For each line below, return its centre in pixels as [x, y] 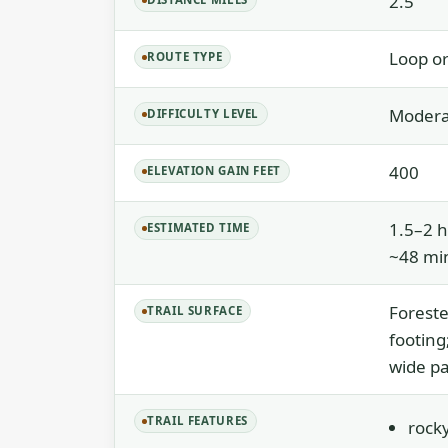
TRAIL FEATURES [197, 420]
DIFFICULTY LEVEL [203, 113]
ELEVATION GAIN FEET [214, 170]
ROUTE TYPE [185, 56]
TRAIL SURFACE [195, 310]
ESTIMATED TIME [198, 227]
